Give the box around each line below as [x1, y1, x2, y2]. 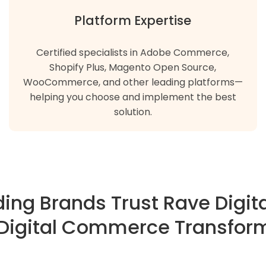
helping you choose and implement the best [29, 90, 236, 104]
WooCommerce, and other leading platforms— [23, 75, 243, 89]
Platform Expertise [74, 12, 192, 29]
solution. [113, 105, 152, 119]
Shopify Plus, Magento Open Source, [49, 61, 217, 74]
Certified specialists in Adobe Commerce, [36, 46, 230, 59]
